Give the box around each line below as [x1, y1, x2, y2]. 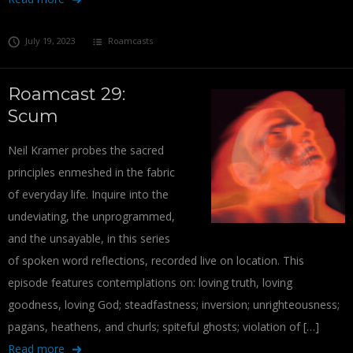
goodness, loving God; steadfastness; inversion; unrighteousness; [8, 297, 340, 312]
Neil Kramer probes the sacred [8, 143, 164, 158]
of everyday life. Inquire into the [8, 187, 169, 202]
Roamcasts [108, 35, 154, 46]
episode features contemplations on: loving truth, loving [8, 275, 292, 290]
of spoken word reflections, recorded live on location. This [8, 253, 304, 268]
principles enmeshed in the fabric [8, 165, 175, 180]
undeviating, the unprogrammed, [8, 209, 175, 224]
